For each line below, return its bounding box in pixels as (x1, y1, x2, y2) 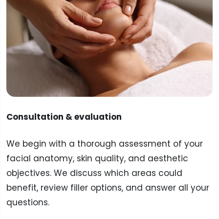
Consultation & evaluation (6, 110, 122, 123)
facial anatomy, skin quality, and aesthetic (6, 153, 188, 165)
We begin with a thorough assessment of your (6, 138, 203, 150)
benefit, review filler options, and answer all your (6, 182, 209, 194)
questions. (6, 197, 49, 209)
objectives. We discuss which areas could (6, 167, 182, 179)
